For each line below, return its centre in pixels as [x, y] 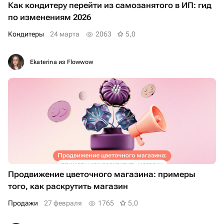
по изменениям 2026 [49, 17]
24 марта [65, 34]
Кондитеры [28, 34]
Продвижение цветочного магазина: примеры [102, 174]
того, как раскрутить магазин [68, 186]
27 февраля [63, 203]
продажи [25, 203]
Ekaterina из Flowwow [61, 62]
